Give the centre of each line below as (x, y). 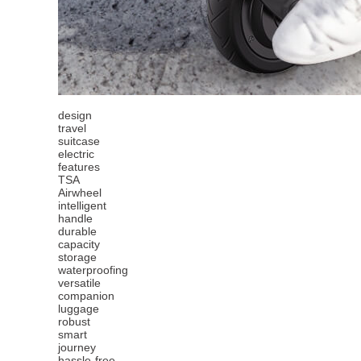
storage (77, 257)
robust (74, 321)
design (75, 115)
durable (77, 231)
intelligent (82, 205)
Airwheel (80, 192)
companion (86, 295)
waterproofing (93, 270)
